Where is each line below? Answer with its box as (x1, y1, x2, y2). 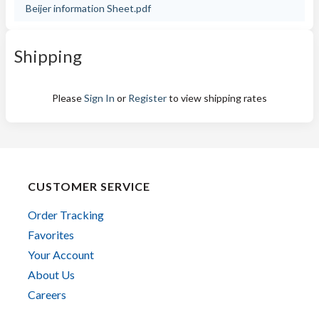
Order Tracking (28, 208, 104, 221)
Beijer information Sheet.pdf (26, 2, 151, 14)
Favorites (28, 228, 74, 241)
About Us (28, 268, 75, 281)
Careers (28, 288, 66, 301)
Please (52, 92, 84, 104)
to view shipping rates (167, 92, 267, 104)
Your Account (28, 248, 94, 261)
